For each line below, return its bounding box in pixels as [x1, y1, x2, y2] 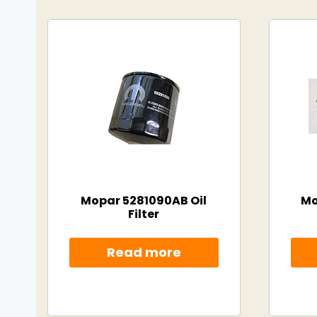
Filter [128, 206, 160, 222]
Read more [106, 243, 181, 262]
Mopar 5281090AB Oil [81, 192, 207, 209]
